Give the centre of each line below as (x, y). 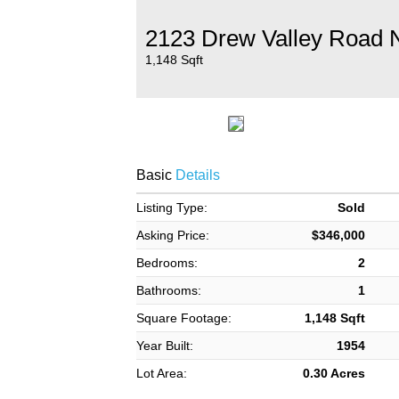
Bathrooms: (168, 290)
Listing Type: (171, 208)
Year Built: (164, 346)
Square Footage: (183, 318)
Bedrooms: (167, 263)
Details (195, 175)
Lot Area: (161, 373)
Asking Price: (172, 235)
